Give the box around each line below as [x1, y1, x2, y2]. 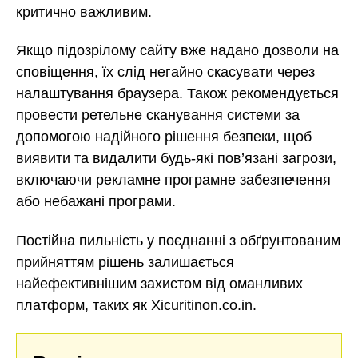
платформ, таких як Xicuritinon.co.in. [16, 296, 257, 313]
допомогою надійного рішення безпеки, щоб [16, 129, 312, 145]
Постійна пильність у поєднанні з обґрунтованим [16, 232, 340, 249]
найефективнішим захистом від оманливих [16, 275, 303, 292]
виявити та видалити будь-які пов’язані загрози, [16, 150, 336, 167]
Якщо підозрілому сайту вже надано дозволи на [16, 42, 339, 59]
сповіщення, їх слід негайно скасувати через [16, 64, 315, 81]
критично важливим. [16, 3, 152, 20]
